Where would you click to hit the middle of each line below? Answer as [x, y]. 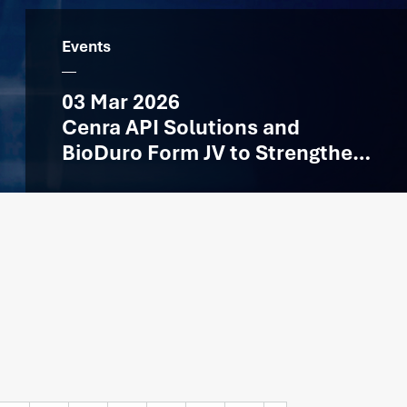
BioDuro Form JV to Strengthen [213, 153]
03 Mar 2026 [121, 102]
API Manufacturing [153, 178]
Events [86, 46]
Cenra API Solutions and [181, 127]
